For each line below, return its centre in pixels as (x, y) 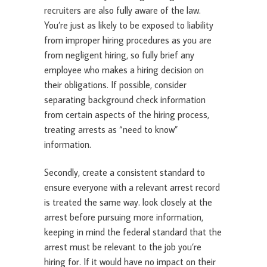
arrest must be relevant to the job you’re (123, 247)
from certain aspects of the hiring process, (127, 115)
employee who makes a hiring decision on (124, 70)
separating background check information (125, 100)
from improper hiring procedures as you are (128, 40)
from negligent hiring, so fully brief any (119, 55)
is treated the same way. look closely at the (128, 202)
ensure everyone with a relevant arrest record (132, 187)
